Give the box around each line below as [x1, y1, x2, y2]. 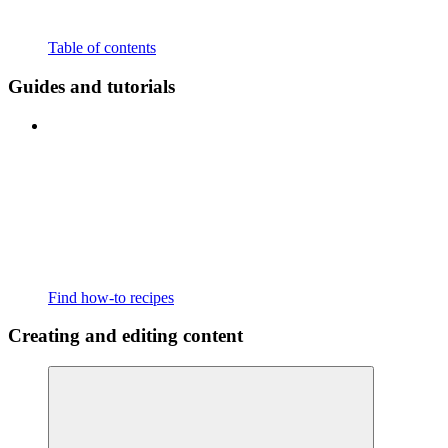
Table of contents [48, 39, 156, 57]
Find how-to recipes [48, 288, 174, 306]
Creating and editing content [8, 325, 243, 347]
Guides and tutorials [8, 75, 175, 97]
